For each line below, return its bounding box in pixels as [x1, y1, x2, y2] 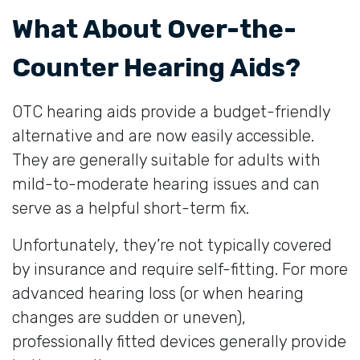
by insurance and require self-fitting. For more [12, 259, 348, 279]
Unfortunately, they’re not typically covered [12, 235, 332, 255]
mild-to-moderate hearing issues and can [12, 174, 320, 194]
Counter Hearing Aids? [12, 51, 301, 83]
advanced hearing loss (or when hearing [12, 283, 304, 303]
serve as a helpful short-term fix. [12, 198, 249, 218]
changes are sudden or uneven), [12, 307, 246, 327]
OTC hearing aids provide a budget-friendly [12, 101, 330, 121]
